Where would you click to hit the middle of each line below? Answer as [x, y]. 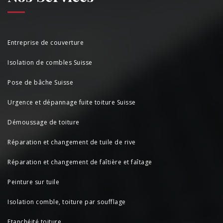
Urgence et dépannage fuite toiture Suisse [72, 102]
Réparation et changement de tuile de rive [72, 142]
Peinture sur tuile [33, 182]
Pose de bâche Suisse [40, 82]
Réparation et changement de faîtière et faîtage [80, 162]
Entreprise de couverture [46, 42]
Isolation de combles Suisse [50, 62]
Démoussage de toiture [44, 122]
